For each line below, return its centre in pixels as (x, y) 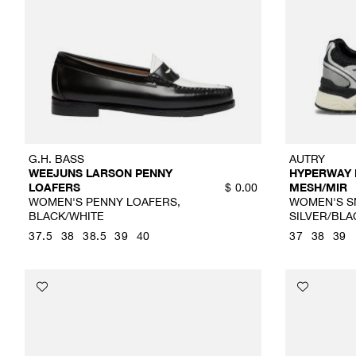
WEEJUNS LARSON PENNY (101, 172)
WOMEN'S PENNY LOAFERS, (104, 201)
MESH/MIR (319, 187)
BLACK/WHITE (66, 215)
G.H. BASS (56, 158)
